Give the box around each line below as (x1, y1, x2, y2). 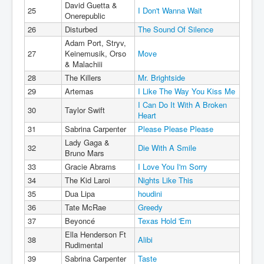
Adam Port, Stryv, (65, 37, 126, 49)
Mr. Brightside (138, 72, 185, 84)
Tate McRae (65, 202, 106, 213)
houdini (138, 188, 162, 200)
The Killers (65, 72, 101, 84)
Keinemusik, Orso (65, 48, 126, 60)
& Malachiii (65, 58, 103, 70)
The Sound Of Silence (138, 24, 213, 35)
